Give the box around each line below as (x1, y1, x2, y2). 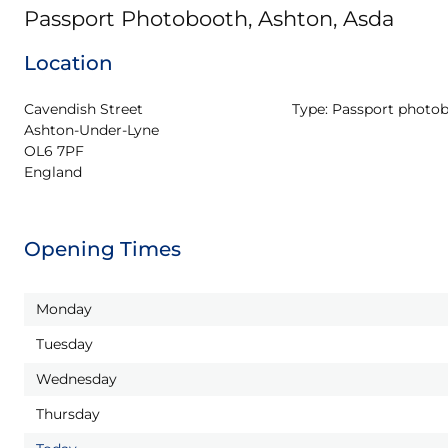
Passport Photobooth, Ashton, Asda (24, 6, 394, 31)
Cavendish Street (24, 100, 143, 118)
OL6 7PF (24, 142, 84, 160)
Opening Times (24, 237, 181, 261)
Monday (36, 300, 92, 318)
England (24, 163, 82, 181)
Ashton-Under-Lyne (24, 121, 159, 139)
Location (24, 51, 113, 75)
